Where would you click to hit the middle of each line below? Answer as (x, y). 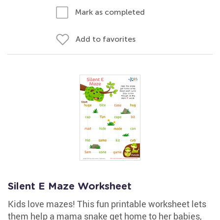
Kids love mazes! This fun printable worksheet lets (107, 204)
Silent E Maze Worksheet (70, 187)
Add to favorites (106, 39)
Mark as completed (110, 12)
